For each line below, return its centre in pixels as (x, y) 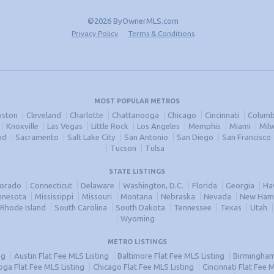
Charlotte (86, 115)
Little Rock (110, 126)
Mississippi (54, 196)
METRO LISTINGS (137, 242)
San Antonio (146, 137)
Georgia (240, 185)
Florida (204, 185)
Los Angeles (158, 126)
